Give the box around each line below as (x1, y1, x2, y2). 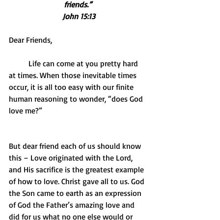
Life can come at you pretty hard (9, 58, 28, 68)
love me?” (9, 106, 42, 115)
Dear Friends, (9, 35, 52, 45)
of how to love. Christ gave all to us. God (9, 176, 146, 186)
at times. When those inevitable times (9, 70, 138, 80)
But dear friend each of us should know (9, 141, 143, 151)
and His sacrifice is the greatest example (9, 165, 146, 174)
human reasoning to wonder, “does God (9, 94, 145, 104)
